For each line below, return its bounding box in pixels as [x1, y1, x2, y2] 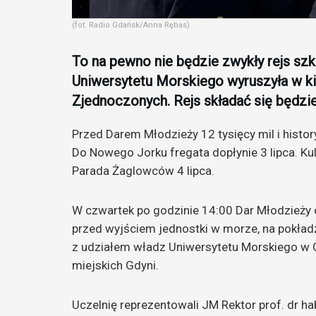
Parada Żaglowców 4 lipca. [72, 164, 214, 178]
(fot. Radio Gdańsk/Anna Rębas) [72, 20, 190, 30]
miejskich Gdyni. [72, 258, 159, 273]
